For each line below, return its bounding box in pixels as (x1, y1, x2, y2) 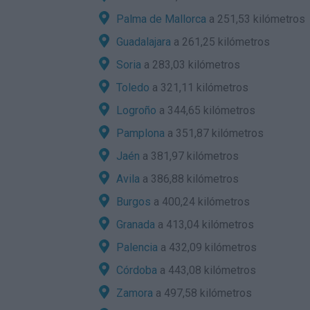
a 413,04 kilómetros (155, 218, 254, 231)
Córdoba (116, 264, 157, 277)
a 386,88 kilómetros (140, 172, 239, 185)
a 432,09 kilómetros (158, 241, 257, 254)
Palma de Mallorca (116, 12, 206, 26)
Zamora (116, 286, 153, 300)
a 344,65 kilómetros (156, 104, 255, 117)
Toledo (116, 81, 149, 94)
